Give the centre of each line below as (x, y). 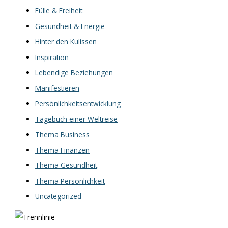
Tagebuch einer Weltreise (77, 119)
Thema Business (63, 134)
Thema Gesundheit (66, 165)
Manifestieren (58, 88)
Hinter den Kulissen (66, 42)
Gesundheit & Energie (70, 26)
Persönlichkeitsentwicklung (78, 103)
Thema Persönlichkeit (70, 181)
